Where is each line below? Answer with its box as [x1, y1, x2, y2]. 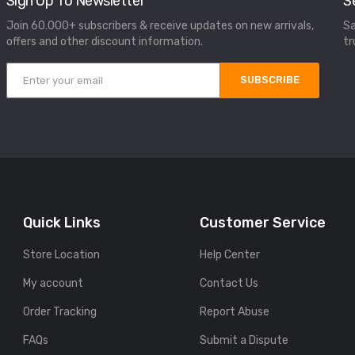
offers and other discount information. [6, 35, 203, 49]
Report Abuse [200, 305, 270, 319]
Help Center [200, 248, 261, 262]
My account [22, 277, 83, 291]
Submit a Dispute [200, 334, 289, 348]
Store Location [22, 248, 100, 262]
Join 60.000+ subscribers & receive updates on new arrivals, [6, 19, 314, 33]
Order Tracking [22, 305, 97, 319]
